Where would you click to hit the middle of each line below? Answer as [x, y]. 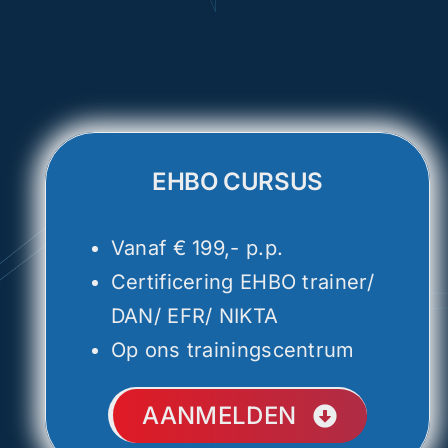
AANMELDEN [219, 415]
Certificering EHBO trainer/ [242, 282]
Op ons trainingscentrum [232, 350]
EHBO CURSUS [237, 181]
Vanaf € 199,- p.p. [197, 248]
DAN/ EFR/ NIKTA [194, 316]
